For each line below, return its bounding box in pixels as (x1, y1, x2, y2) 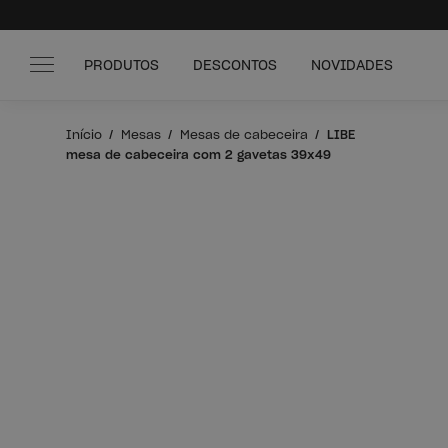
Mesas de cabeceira (179, 128, 308, 141)
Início (65, 128, 102, 141)
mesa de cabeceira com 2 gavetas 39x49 (65, 148, 331, 161)
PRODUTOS (84, 58, 163, 73)
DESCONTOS (193, 58, 281, 73)
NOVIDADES (311, 58, 393, 73)
